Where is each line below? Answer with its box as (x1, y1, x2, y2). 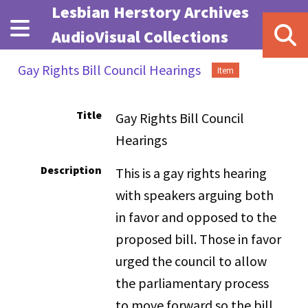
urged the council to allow (115, 252, 267, 269)
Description (41, 163, 102, 177)
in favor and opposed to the (115, 208, 277, 225)
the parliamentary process (115, 274, 269, 291)
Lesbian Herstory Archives (51, 1, 249, 23)
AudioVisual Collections (51, 26, 228, 47)
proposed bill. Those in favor (115, 230, 282, 247)
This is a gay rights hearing (115, 164, 267, 181)
